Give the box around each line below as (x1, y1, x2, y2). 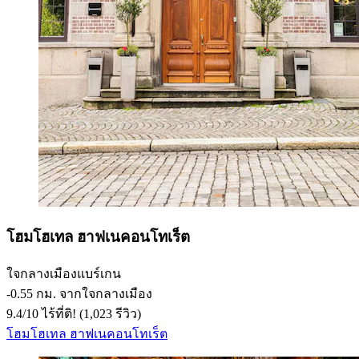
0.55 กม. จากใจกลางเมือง (10, 286, 152, 301)
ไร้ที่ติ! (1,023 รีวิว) (38, 306, 141, 321)
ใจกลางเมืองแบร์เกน (6, 266, 121, 280)
